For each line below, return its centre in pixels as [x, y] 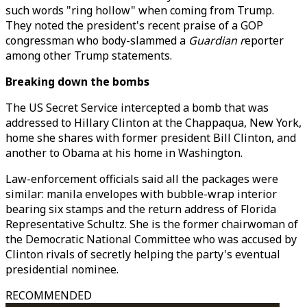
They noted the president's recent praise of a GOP [134, 25]
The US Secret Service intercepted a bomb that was [137, 108]
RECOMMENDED [49, 295]
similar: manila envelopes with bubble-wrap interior [141, 194]
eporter [264, 40]
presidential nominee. [62, 269]
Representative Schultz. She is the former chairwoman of [152, 224]
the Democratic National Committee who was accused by [151, 239]
